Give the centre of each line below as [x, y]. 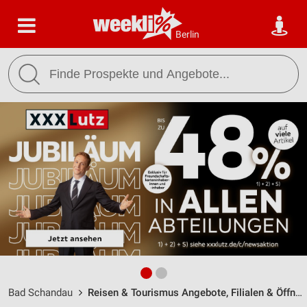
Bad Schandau [40, 293]
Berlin [187, 34]
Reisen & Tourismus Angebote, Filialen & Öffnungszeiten [192, 293]
